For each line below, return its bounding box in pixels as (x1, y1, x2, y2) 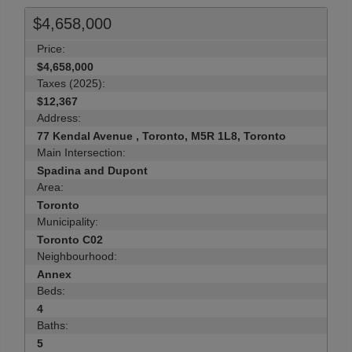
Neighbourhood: (37, 250, 117, 262)
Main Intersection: (37, 146, 126, 159)
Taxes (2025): (37, 77, 105, 90)
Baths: (37, 319, 68, 332)
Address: (37, 112, 81, 124)
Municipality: (37, 215, 98, 228)
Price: (37, 42, 65, 55)
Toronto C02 (37, 233, 103, 246)
